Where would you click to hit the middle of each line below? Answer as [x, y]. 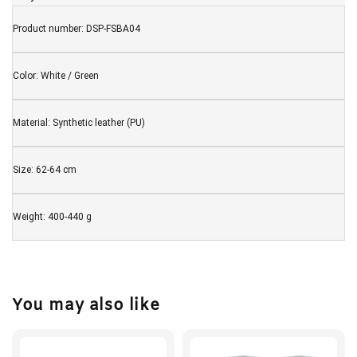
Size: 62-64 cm [45, 170]
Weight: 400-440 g [52, 217]
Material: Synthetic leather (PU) [79, 123]
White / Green [70, 76]
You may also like [86, 305]
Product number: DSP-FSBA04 [76, 29]
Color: [27, 76]
